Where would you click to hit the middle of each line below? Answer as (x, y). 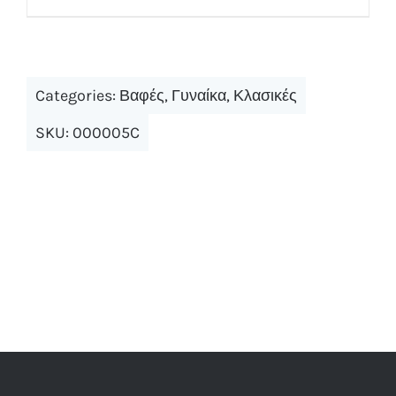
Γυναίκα (198, 96)
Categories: (77, 96)
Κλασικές (265, 96)
